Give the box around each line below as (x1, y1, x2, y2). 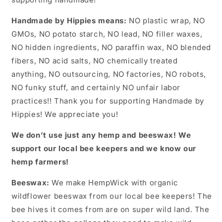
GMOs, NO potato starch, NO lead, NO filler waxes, (11, 29, 203, 39)
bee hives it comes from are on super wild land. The (11, 205, 210, 215)
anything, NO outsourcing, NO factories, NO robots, (11, 69, 207, 79)
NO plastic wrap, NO (126, 16, 205, 26)
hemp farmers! (11, 157, 69, 167)
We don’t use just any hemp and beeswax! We (11, 130, 191, 140)
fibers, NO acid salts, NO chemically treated (11, 56, 178, 66)
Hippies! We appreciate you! (11, 110, 118, 119)
